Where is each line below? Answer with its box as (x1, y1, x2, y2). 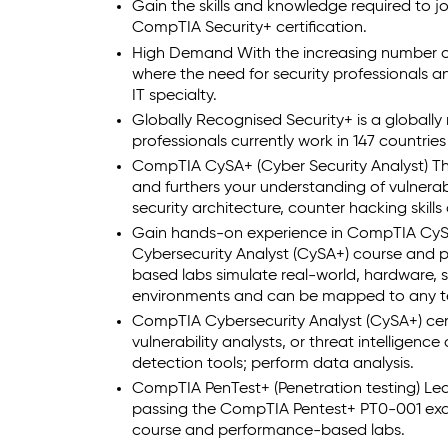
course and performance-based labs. (132, 422, 405, 439)
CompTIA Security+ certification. (132, 20, 367, 37)
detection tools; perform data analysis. (132, 355, 414, 372)
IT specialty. (132, 87, 217, 104)
